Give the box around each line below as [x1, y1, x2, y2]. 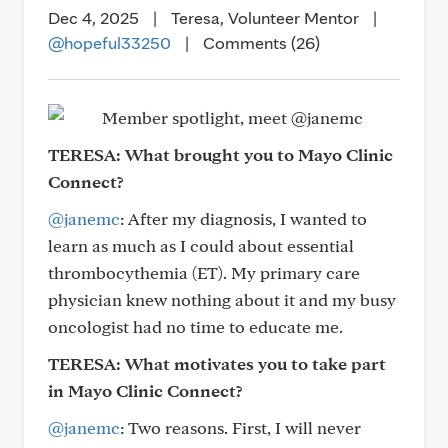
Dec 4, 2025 [48, 7, 139, 28]
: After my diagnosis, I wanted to [120, 208, 367, 229]
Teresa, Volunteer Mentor [171, 7, 359, 28]
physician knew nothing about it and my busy [48, 289, 396, 310]
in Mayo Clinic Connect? [48, 380, 243, 401]
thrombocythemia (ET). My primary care [48, 262, 360, 283]
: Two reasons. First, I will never [120, 417, 361, 438]
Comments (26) [203, 32, 320, 53]
